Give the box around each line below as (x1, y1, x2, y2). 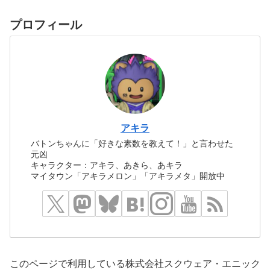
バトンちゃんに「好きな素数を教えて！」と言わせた (31, 139, 234, 149)
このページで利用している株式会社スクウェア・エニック (10, 258, 260, 269)
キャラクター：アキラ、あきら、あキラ (31, 160, 183, 171)
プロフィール (10, 17, 82, 31)
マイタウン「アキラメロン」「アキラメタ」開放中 (31, 171, 225, 181)
